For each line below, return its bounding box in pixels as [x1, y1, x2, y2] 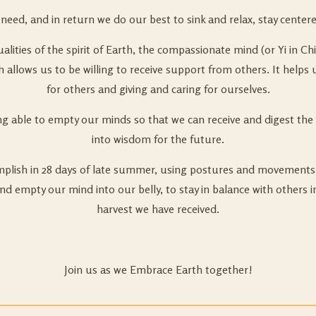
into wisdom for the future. [92, 131, 224, 146]
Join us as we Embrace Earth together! [63, 262, 253, 276]
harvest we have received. [97, 201, 219, 216]
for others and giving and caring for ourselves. [46, 81, 270, 96]
